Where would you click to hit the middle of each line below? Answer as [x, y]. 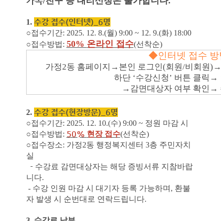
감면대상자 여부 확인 [170, 89]
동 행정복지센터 [116, 145]
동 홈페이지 [88, 67]
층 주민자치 [170, 145]
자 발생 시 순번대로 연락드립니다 [85, 199]
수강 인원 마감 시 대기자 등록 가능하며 [101, 188]
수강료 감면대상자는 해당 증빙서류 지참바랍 [113, 166]
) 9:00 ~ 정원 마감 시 [153, 123]
